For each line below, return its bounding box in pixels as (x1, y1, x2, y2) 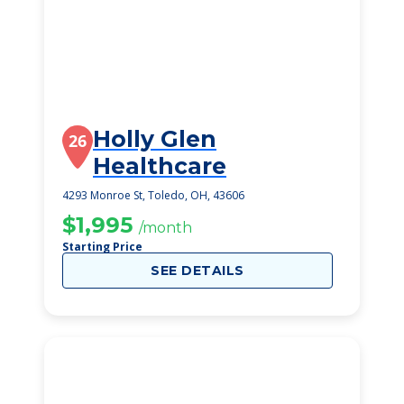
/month (139, 219, 192, 236)
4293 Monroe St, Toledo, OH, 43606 (62, 188, 244, 203)
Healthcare (93, 152, 226, 179)
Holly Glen (93, 125, 216, 152)
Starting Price (62, 239, 142, 254)
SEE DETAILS (151, 262, 244, 279)
